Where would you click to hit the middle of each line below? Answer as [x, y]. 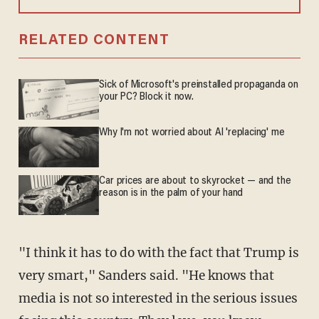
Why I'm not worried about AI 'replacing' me [192, 133]
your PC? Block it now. [146, 98]
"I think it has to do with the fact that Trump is [158, 252]
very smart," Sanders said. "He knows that [146, 275]
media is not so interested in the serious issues [158, 298]
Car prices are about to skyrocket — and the [195, 181]
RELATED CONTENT [94, 41]
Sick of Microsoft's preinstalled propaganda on [199, 85]
